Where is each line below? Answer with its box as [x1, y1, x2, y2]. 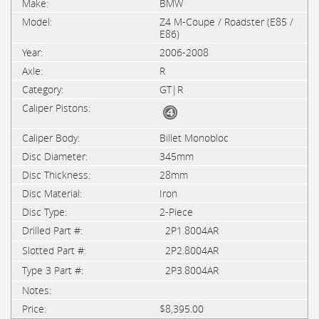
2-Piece [159, 205, 193, 219]
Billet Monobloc [159, 131, 229, 145]
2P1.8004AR [165, 224, 219, 237]
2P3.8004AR [165, 263, 219, 277]
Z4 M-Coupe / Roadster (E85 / [159, 15, 293, 28]
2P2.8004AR [165, 244, 219, 257]
